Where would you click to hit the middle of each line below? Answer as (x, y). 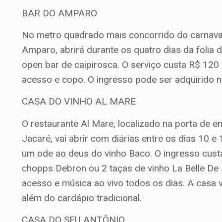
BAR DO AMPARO (60, 13)
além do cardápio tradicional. (82, 198)
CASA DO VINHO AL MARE (79, 102)
